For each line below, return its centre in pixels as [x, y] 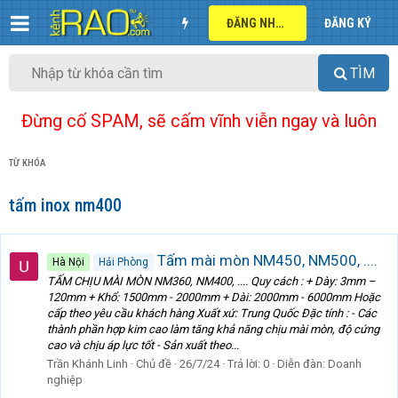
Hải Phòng [123, 262]
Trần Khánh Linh [88, 364]
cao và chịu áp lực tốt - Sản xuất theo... [143, 346]
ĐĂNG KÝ [348, 23]
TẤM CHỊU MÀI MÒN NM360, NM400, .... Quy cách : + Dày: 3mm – [211, 282]
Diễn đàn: [302, 364]
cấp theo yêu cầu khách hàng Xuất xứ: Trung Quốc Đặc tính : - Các [212, 314]
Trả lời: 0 [248, 364]
